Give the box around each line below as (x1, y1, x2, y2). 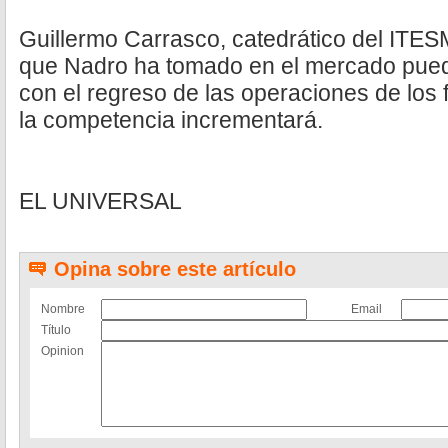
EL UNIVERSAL (19, 188, 182, 214)
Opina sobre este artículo (54, 258, 296, 280)
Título (41, 323, 71, 337)
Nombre (41, 302, 85, 316)
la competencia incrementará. (19, 107, 323, 133)
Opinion (41, 344, 84, 358)
